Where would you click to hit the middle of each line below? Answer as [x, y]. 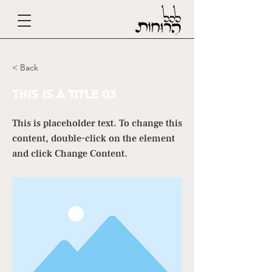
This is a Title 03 [64, 95]
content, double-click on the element [93, 138]
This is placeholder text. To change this [97, 123]
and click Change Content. [70, 154]
